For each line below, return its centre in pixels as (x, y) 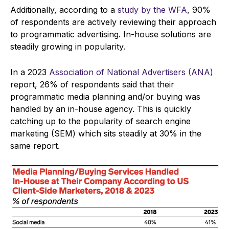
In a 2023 (30, 72)
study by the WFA (152, 10)
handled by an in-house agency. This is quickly (101, 109)
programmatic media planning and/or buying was (105, 97)
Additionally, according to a (64, 10)
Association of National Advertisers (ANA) (131, 72)
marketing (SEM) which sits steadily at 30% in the (106, 134)
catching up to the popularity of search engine (100, 121)
